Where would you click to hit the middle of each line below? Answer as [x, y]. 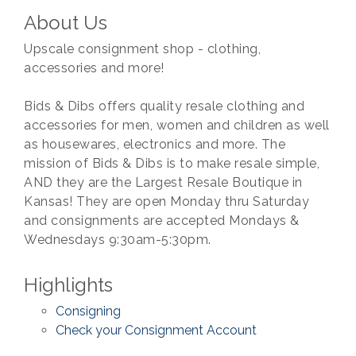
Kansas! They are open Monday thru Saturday [166, 202]
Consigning [88, 311]
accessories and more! [94, 68]
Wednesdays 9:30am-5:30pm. [118, 240]
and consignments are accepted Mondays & [162, 221]
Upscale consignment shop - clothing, [142, 49]
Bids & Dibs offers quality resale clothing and [164, 106]
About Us [66, 23]
